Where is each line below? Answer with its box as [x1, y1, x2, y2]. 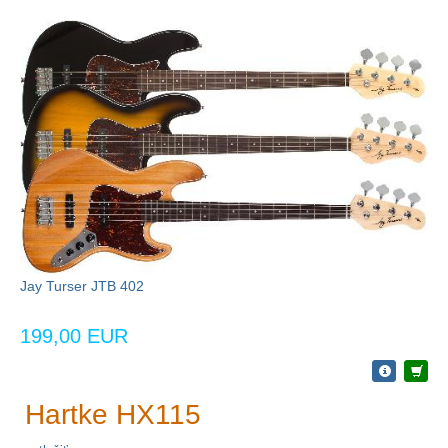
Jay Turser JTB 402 [20, 277, 144, 294]
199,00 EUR [20, 324, 128, 347]
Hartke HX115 [25, 398, 201, 430]
